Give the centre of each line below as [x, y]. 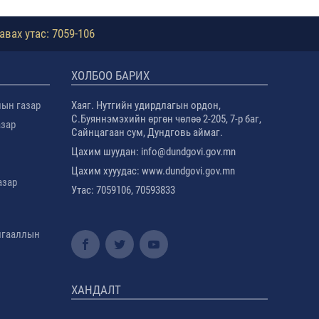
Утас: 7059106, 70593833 [124, 190]
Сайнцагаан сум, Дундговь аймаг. [147, 132]
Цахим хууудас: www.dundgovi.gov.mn [153, 171]
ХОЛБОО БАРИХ [111, 75]
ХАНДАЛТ [96, 290]
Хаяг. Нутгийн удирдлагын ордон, [146, 105]
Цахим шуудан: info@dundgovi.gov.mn [155, 152]
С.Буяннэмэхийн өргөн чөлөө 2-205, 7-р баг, [167, 119]
